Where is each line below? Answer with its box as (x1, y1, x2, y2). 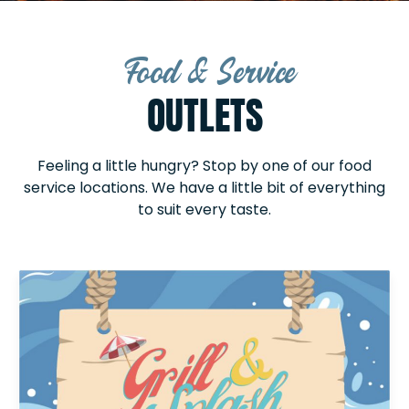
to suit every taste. (138, 199, 271, 220)
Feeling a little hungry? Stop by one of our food (37, 155, 372, 176)
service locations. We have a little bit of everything (24, 177, 385, 198)
